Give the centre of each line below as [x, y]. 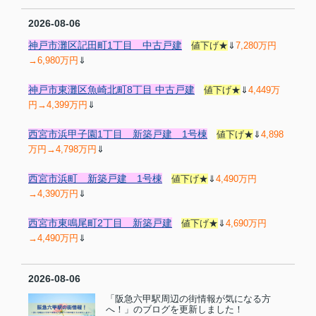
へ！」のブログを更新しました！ [175, 309]
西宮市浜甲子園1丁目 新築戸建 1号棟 [118, 134]
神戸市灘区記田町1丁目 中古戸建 [105, 45]
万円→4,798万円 [62, 149]
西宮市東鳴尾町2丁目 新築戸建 [100, 223]
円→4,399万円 [58, 105]
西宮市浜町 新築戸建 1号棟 [95, 178]
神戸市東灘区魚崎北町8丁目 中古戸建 [111, 90]
